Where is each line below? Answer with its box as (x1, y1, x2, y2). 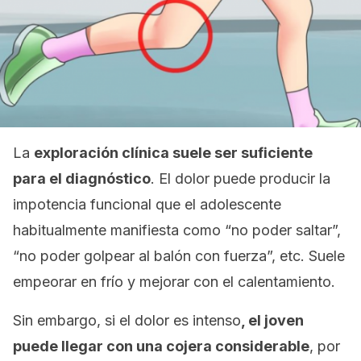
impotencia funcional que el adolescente (13, 196, 281, 213)
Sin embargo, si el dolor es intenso (13, 312, 241, 329)
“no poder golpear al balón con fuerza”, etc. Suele (13, 247, 345, 264)
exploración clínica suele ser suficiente (34, 144, 313, 161)
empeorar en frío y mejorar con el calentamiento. (13, 273, 335, 290)
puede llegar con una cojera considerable (13, 338, 309, 355)
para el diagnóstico (13, 170, 151, 187)
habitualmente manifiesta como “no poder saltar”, (13, 222, 341, 239)
